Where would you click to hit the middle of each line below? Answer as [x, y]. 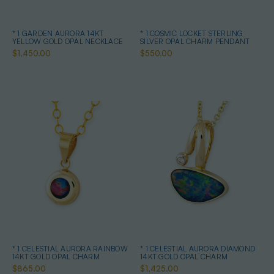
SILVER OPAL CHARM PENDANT [195, 42]
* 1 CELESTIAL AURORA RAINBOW [70, 248]
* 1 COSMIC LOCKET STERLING [192, 34]
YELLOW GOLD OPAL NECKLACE [68, 42]
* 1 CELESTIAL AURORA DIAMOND [198, 248]
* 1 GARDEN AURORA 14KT [58, 34]
